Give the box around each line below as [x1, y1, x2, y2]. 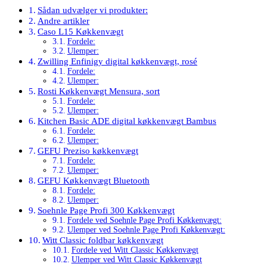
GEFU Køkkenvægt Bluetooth [38, 175, 150, 185]
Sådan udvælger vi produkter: [38, 4, 148, 15]
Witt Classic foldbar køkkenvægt [42, 234, 164, 245]
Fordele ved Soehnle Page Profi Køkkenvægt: [67, 215, 222, 225]
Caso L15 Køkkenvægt [38, 26, 124, 36]
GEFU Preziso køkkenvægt [38, 145, 139, 156]
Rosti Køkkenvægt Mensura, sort [38, 85, 160, 96]
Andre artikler [38, 15, 90, 26]
